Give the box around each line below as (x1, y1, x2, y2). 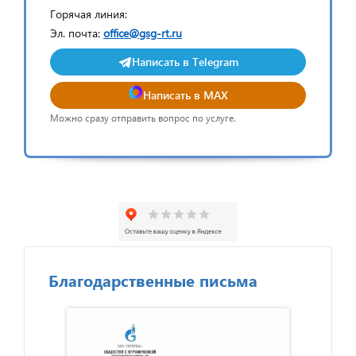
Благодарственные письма (48, 268, 257, 291)
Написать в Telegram (132, 53, 238, 69)
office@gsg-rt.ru (103, 25, 182, 41)
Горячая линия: (50, 6, 127, 21)
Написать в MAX (142, 87, 228, 103)
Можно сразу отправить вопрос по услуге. (50, 111, 236, 124)
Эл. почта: (50, 25, 103, 41)
